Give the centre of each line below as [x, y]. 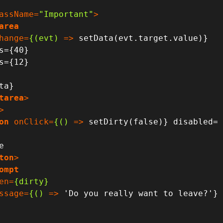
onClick [32, 121]
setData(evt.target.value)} [141, 38]
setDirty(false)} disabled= [151, 121]
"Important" [66, 14]
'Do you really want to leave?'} [139, 193]
